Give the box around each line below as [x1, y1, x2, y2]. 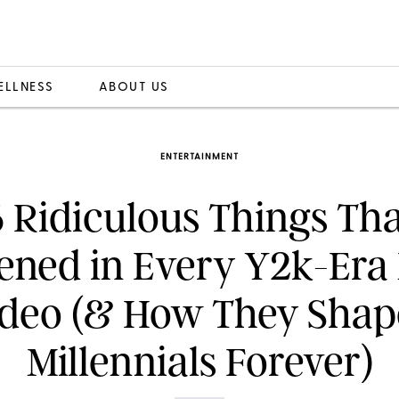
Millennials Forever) [26, 338, 373, 387]
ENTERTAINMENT [160, 152, 239, 162]
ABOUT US [98, 80, 169, 94]
